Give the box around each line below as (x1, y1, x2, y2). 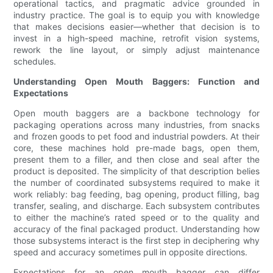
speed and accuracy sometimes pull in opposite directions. (13, 247, 248, 258)
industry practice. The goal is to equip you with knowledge (13, 10, 260, 21)
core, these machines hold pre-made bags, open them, (13, 143, 260, 154)
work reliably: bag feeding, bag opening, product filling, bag (13, 189, 260, 200)
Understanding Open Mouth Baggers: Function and (13, 76, 260, 87)
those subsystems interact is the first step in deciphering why (13, 235, 260, 246)
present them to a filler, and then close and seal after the (13, 154, 260, 165)
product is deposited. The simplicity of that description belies (13, 166, 260, 177)
